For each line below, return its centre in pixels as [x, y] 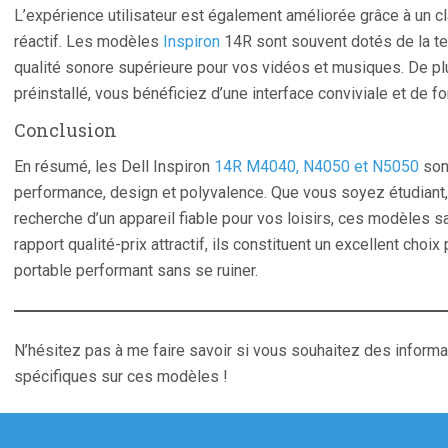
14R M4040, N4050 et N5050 [316, 166]
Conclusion [65, 130]
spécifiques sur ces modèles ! [121, 376]
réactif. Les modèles [88, 41]
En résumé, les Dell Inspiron [114, 166]
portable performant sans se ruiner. [136, 270]
